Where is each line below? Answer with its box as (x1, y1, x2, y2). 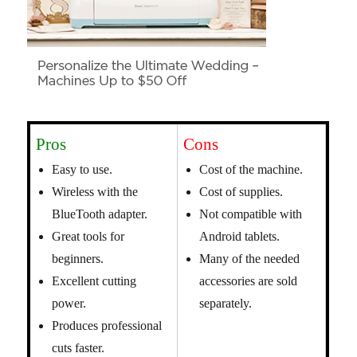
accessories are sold (199, 274, 298, 288)
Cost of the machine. (199, 163, 304, 176)
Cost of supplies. (199, 185, 284, 198)
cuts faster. (52, 341, 105, 355)
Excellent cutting (52, 274, 137, 288)
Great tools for (52, 229, 125, 243)
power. (52, 296, 87, 310)
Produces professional (52, 319, 163, 332)
